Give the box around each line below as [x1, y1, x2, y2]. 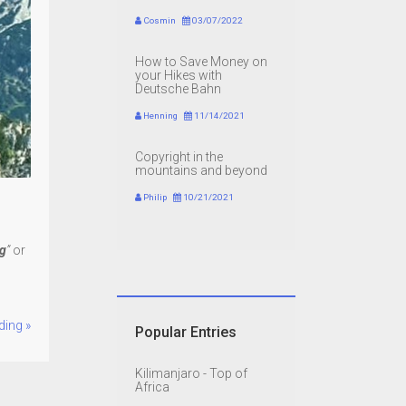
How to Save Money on [134, 54, 267, 70]
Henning [140, 111, 178, 121]
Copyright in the [134, 150, 223, 165]
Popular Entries [134, 324, 237, 342]
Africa [134, 380, 169, 395]
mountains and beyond [134, 163, 267, 179]
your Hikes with [134, 68, 222, 83]
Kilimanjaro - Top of [134, 366, 247, 382]
